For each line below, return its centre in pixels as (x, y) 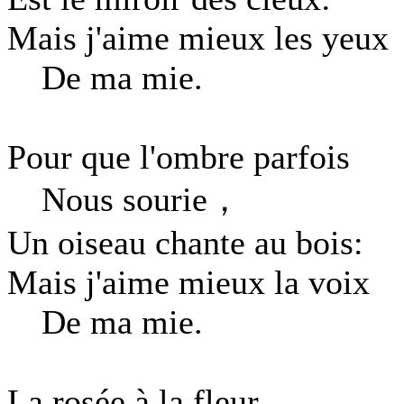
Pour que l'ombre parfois (179, 157)
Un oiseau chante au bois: (185, 243)
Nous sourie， (124, 199)
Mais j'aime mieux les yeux (198, 38)
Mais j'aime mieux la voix (188, 282)
